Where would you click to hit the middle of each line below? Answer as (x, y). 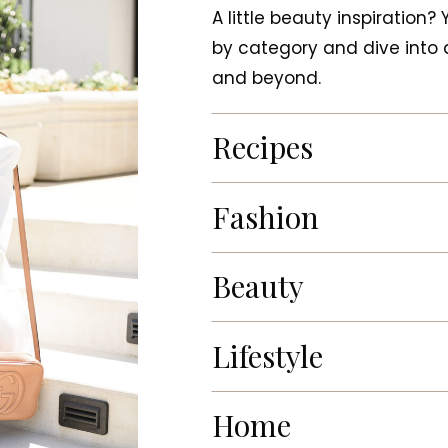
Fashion (265, 217)
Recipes (262, 147)
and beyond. (266, 78)
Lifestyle (267, 356)
